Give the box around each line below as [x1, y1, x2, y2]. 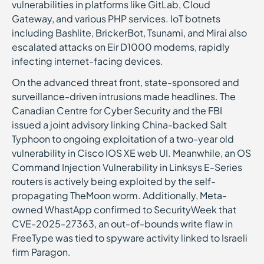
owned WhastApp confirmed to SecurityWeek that [12, 203, 236, 216]
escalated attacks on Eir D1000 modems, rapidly [12, 41, 230, 53]
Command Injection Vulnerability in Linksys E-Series [12, 161, 242, 173]
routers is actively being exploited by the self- [12, 175, 216, 187]
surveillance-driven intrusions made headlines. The [12, 90, 236, 103]
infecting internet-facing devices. [12, 55, 167, 67]
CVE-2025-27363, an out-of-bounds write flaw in [12, 217, 233, 230]
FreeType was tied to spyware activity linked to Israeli [12, 232, 247, 244]
